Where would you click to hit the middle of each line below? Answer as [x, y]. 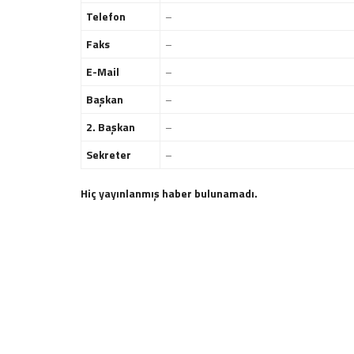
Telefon [106, 17]
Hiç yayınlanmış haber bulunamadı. [169, 194]
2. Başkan [111, 127]
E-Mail [103, 72]
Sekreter [109, 155]
